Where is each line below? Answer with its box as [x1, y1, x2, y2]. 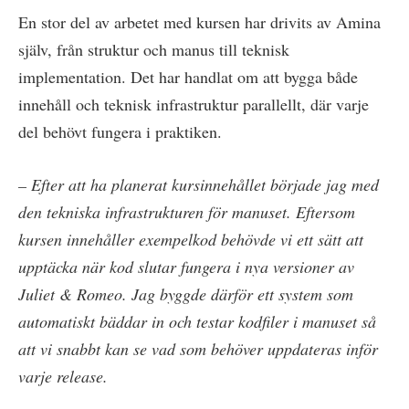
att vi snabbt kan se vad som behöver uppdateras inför [18, 337, 378, 360]
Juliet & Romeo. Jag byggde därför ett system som [18, 282, 353, 305]
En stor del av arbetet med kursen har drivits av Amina [18, 10, 381, 33]
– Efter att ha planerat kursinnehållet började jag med [18, 173, 379, 195]
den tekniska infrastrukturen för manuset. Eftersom [18, 200, 355, 223]
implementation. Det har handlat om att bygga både [18, 65, 358, 88]
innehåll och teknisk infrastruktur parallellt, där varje [18, 92, 369, 115]
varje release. [18, 364, 108, 387]
